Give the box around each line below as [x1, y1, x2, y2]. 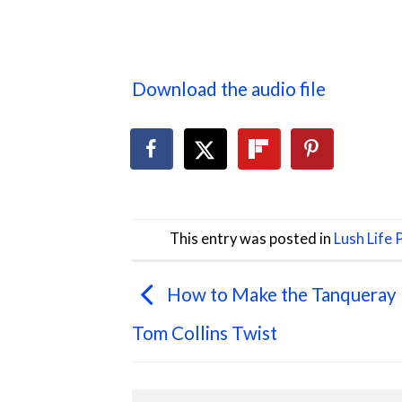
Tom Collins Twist [132, 322, 277, 345]
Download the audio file [132, 77, 326, 100]
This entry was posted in [170, 229, 334, 248]
